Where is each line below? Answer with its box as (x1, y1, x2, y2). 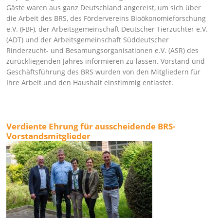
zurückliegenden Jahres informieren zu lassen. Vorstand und (6, 56, 205, 66)
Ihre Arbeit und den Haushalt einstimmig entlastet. (6, 78, 174, 87)
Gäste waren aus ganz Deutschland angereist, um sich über (6, 3, 201, 12)
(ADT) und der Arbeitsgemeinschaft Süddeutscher (6, 35, 169, 44)
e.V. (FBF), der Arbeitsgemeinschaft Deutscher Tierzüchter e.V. (6, 24, 208, 34)
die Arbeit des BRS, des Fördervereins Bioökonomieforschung (6, 14, 206, 23)
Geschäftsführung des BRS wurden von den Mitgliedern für (6, 67, 201, 76)
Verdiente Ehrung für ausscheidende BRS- (6, 121, 176, 132)
